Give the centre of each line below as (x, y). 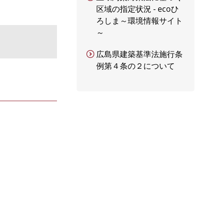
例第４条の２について (136, 66)
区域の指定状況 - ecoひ (137, 9)
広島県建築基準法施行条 (139, 54)
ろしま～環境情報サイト (139, 21)
